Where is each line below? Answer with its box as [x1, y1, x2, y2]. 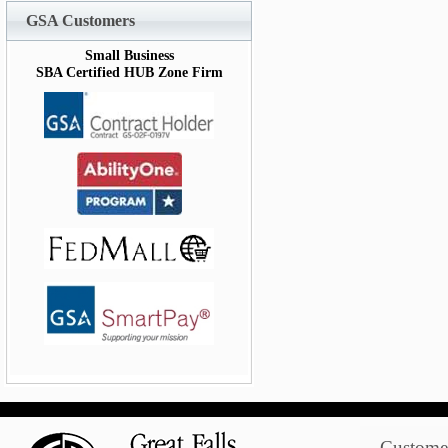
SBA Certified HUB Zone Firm [35, 65, 223, 80]
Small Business [84, 48, 174, 63]
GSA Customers [26, 12, 135, 29]
